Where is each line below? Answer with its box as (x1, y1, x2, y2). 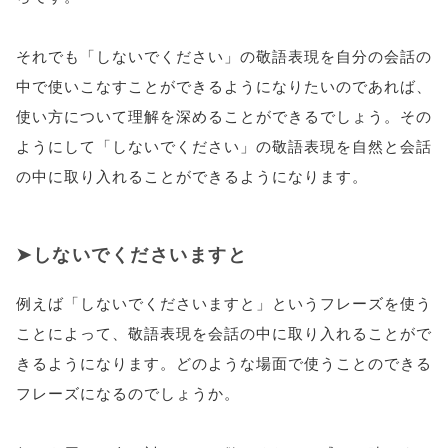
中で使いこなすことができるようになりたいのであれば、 (16, 75, 432, 96)
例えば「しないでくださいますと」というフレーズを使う (16, 292, 432, 313)
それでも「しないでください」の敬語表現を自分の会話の (16, 45, 432, 66)
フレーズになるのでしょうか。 (16, 382, 240, 403)
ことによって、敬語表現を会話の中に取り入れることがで (16, 322, 432, 343)
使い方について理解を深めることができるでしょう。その (16, 105, 432, 126)
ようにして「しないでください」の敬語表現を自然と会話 (16, 135, 432, 156)
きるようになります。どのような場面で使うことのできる (16, 352, 432, 373)
